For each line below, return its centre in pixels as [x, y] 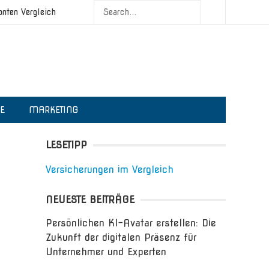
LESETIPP [66, 145]
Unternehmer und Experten [106, 252]
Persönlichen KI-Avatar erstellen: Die [131, 223]
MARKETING [53, 110]
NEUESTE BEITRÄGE [90, 200]
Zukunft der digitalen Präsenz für [121, 237]
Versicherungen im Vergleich [110, 170]
